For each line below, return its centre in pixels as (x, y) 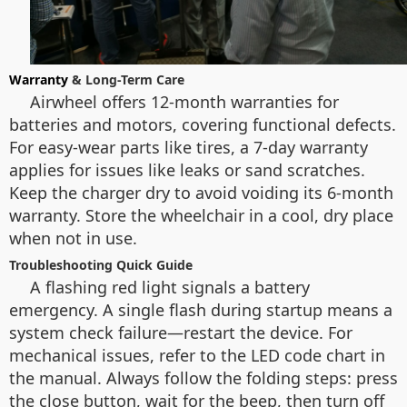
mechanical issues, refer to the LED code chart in (197, 355)
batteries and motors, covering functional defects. (203, 124)
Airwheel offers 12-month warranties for (184, 102)
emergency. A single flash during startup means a (201, 310)
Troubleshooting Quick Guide (101, 265)
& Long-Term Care (126, 79)
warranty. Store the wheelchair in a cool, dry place (201, 215)
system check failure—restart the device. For (181, 333)
